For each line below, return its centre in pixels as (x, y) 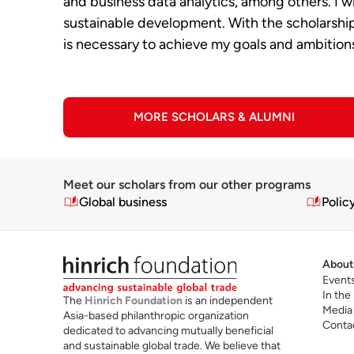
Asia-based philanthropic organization (156, 316)
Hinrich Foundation (134, 301)
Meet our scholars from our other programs (187, 184)
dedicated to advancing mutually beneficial (168, 331)
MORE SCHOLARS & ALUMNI (214, 117)
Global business (123, 201)
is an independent (228, 301)
